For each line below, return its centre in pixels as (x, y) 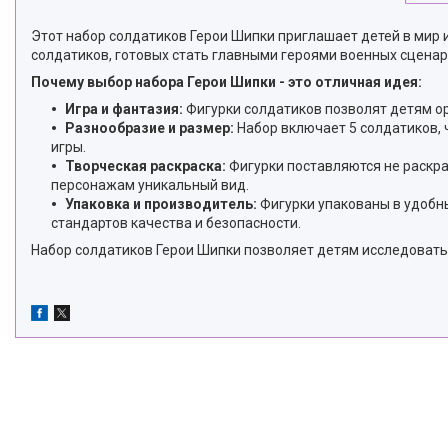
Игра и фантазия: (124, 108)
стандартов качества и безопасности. (176, 222)
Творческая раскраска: (145, 165)
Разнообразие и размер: (149, 127)
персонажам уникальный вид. (150, 184)
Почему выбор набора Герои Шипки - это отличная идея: (226, 81)
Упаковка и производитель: (161, 203)
